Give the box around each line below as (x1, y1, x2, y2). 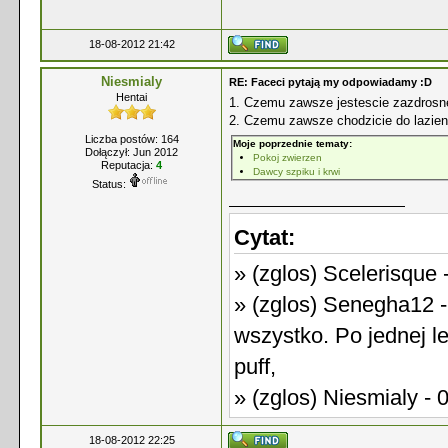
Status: (92, 178, 126, 190)
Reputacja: (101, 159, 156, 171)
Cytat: (234, 225, 295, 250)
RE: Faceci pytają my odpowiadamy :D (229, 76, 432, 88)
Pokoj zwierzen (253, 152, 322, 163)
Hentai (116, 91, 147, 103)
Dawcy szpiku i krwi (253, 166, 340, 177)
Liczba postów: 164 (84, 133, 179, 145)
